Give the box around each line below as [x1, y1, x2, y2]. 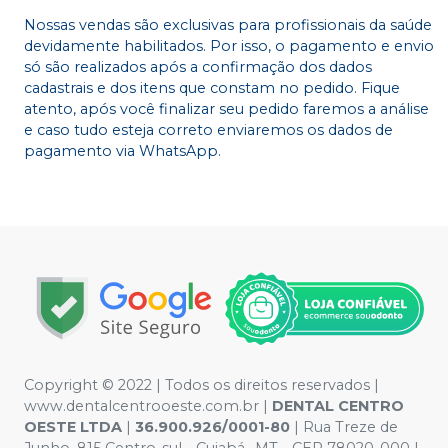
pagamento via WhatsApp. [24, 141, 221, 160]
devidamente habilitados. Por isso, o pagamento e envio [24, 36, 434, 55]
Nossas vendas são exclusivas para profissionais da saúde [24, 15, 432, 34]
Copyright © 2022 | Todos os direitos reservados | [24, 376, 379, 394]
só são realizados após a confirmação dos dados [24, 57, 372, 76]
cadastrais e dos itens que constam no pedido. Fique [24, 78, 400, 97]
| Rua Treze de [290, 418, 398, 436]
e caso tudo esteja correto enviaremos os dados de [24, 120, 393, 139]
